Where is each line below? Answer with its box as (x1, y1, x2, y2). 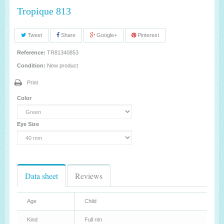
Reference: (17, 49, 45, 55)
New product (47, 62, 78, 68)
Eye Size (17, 121, 40, 127)
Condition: (17, 62, 45, 68)
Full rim (84, 216, 102, 222)
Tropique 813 (17, 5, 71, 16)
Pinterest (136, 32, 159, 38)
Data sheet (25, 170, 58, 181)
